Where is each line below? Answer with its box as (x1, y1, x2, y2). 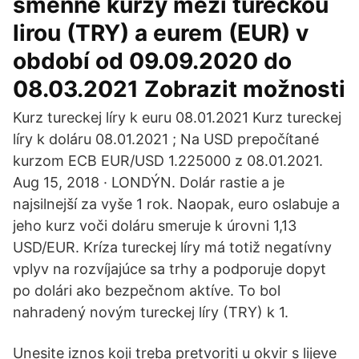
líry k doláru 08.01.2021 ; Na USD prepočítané (13, 131, 319, 147)
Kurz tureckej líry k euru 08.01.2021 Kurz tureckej (13, 109, 341, 126)
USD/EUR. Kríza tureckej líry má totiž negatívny (13, 239, 332, 256)
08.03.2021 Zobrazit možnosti (13, 75, 345, 103)
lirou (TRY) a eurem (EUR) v (13, 19, 309, 46)
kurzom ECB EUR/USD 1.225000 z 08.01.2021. (13, 152, 323, 169)
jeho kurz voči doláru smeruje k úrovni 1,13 (13, 217, 296, 234)
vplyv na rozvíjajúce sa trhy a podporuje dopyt (13, 260, 326, 277)
